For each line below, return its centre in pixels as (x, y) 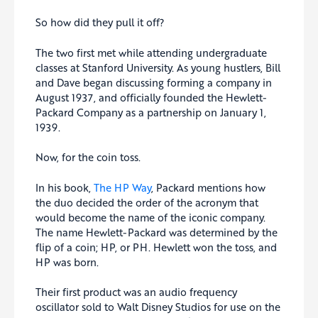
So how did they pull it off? (100, 22)
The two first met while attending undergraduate (151, 52)
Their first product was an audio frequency (136, 292)
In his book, (65, 187)
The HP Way (122, 187)
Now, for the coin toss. (88, 157)
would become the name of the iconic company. (150, 217)
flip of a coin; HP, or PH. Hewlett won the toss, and (156, 247)
